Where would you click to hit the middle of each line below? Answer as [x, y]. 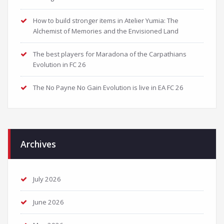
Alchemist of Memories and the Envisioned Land [106, 31]
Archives [38, 144]
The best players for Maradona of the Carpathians [110, 54]
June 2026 [48, 202]
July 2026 [47, 179]
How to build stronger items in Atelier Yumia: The [106, 20]
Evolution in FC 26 [59, 64]
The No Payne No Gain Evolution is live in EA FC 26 [108, 87]
